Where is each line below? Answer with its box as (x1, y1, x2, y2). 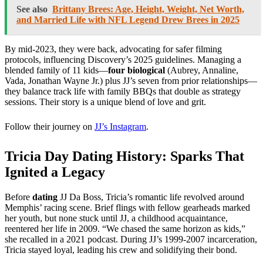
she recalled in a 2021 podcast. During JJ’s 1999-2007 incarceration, (5, 234, 257, 245)
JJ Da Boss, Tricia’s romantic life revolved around (58, 192, 244, 203)
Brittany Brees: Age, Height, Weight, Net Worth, (52, 4, 244, 15)
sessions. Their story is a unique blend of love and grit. (5, 97, 206, 107)
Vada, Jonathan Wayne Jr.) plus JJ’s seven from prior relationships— (5, 76, 257, 86)
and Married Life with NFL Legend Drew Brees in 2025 (16, 15, 240, 25)
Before (5, 192, 32, 203)
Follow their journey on (5, 122, 95, 132)
